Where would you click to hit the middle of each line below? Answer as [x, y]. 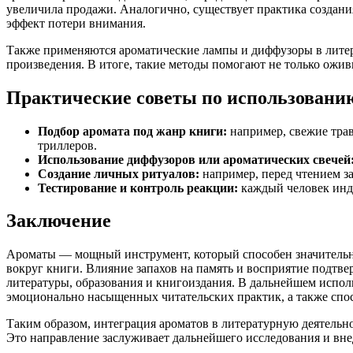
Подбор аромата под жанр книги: [132, 131]
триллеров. [67, 145]
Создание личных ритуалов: [119, 173]
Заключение [59, 221]
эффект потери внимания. [76, 23]
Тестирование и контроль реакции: [138, 188]
